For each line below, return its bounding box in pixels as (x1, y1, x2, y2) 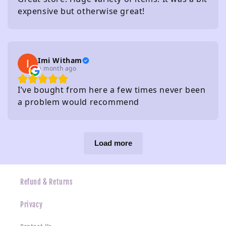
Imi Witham (38, 55, 82, 65)
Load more (94, 139, 132, 148)
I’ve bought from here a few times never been (18, 84, 206, 96)
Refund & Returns (20, 178, 73, 187)
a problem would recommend (18, 96, 140, 108)
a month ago (38, 64, 77, 73)
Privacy (20, 200, 43, 209)
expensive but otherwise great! (18, 6, 145, 17)
